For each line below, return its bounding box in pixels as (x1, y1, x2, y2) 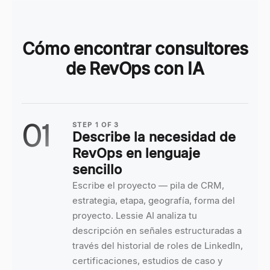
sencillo (72, 162, 122, 177)
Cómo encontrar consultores (22, 39, 248, 59)
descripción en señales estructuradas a (72, 225, 242, 236)
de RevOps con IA (66, 58, 204, 79)
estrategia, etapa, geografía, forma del (72, 195, 235, 206)
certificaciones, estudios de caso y (72, 255, 222, 266)
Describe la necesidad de (72, 129, 236, 145)
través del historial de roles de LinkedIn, (72, 240, 243, 251)
